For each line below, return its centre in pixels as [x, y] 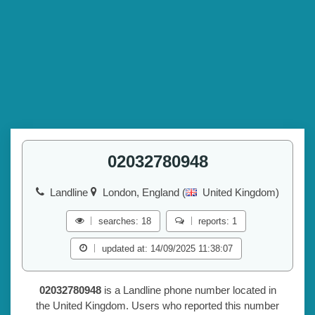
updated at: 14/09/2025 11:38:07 [167, 249]
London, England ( [144, 193]
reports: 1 [218, 221]
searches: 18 [125, 221]
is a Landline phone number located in [188, 290]
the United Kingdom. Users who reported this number [157, 306]
